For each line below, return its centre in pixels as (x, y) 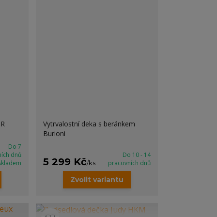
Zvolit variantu (97, 180)
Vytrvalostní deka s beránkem (89, 124)
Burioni (54, 133)
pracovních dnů (129, 163)
